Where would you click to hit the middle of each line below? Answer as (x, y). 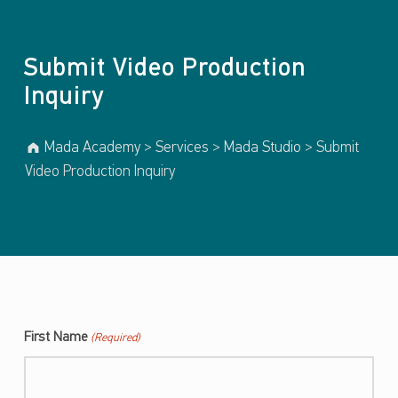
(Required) (116, 338)
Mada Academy (93, 148)
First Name (56, 338)
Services (183, 148)
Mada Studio (263, 148)
